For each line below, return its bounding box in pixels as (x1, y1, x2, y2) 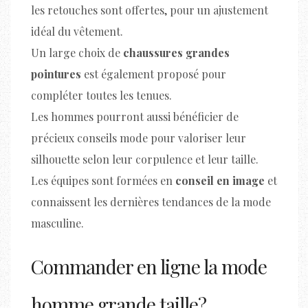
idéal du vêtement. (31, 23, 123, 38)
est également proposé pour (81, 66, 226, 81)
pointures (31, 66, 81, 81)
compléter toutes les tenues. (31, 87, 172, 102)
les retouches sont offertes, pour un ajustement (31, 2, 268, 17)
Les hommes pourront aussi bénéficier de (31, 109, 239, 124)
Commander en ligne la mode (31, 253, 267, 279)
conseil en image (175, 173, 265, 188)
